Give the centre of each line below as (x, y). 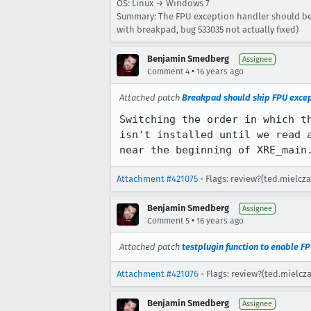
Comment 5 (168, 221)
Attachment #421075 (157, 179)
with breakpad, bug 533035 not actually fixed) (208, 30)
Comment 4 (168, 72)
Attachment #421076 (158, 274)
